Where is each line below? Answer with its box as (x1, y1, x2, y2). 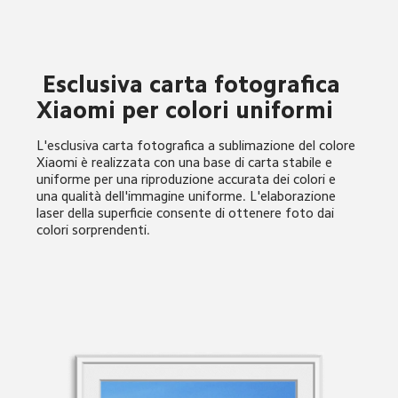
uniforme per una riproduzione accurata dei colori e (36, 171, 340, 186)
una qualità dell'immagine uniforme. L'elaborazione (36, 188, 340, 203)
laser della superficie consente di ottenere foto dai (36, 205, 338, 219)
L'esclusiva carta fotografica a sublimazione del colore (36, 138, 360, 152)
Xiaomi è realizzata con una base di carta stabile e (36, 155, 337, 169)
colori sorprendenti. (36, 222, 151, 236)
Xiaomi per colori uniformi (36, 98, 334, 122)
